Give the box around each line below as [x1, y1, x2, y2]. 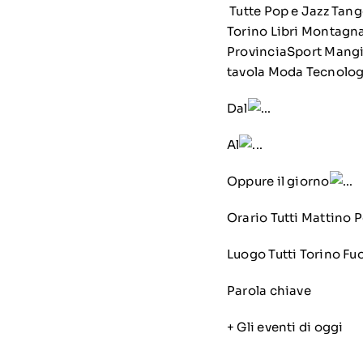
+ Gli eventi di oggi [226, 319, 344, 335]
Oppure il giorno [226, 173, 330, 189]
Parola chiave [226, 283, 311, 298]
